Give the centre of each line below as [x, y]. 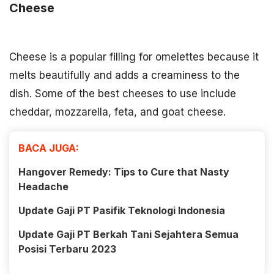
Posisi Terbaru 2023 [67, 249]
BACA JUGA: [49, 148]
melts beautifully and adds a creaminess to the [124, 75]
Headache [43, 186]
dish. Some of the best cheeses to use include [123, 93]
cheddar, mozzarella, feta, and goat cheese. [117, 112]
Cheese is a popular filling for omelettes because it [134, 57]
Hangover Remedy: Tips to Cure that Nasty [124, 172]
